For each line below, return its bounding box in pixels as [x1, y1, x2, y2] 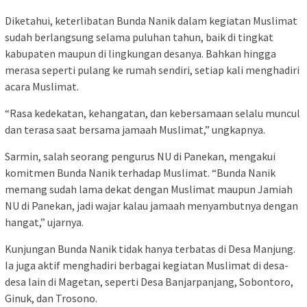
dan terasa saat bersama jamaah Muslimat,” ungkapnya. [5, 123, 265, 137]
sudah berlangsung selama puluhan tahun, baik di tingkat [5, 30, 273, 45]
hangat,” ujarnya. [5, 215, 84, 230]
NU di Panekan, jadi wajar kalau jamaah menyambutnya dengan [5, 199, 298, 213]
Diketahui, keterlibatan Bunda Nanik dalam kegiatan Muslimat [5, 14, 297, 28]
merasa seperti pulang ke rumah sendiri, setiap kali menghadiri [5, 63, 299, 77]
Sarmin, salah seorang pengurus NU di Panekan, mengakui [5, 149, 275, 164]
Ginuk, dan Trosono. [5, 291, 97, 306]
